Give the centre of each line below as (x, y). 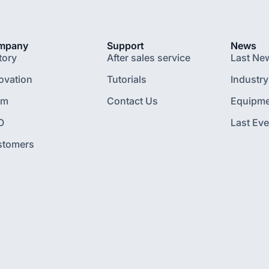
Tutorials (127, 79)
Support (126, 46)
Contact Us (133, 101)
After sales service (149, 58)
